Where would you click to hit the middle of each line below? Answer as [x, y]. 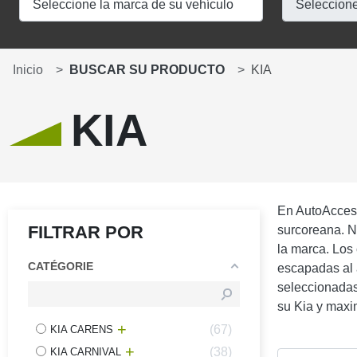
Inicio [28, 69]
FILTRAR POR [86, 232]
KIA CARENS [82, 329]
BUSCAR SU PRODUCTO [147, 69]
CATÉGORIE [61, 266]
